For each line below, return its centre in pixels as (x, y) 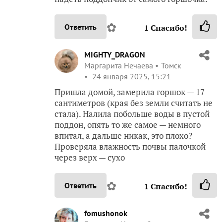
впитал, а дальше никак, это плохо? (123, 135)
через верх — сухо (90, 157)
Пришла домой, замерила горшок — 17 (130, 92)
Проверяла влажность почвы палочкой (130, 146)
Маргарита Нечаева (119, 65)
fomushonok (106, 213)
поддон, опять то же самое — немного (128, 124)
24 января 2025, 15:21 (131, 76)
